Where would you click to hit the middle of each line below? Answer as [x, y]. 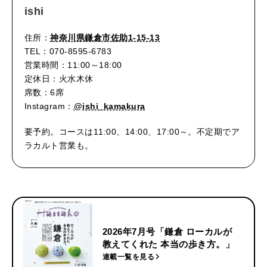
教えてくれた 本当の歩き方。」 [169, 244]
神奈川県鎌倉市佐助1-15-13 [105, 38]
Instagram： [49, 106]
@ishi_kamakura [109, 106]
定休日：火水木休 [59, 79]
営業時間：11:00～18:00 [73, 65]
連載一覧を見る [129, 257]
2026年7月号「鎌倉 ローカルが [167, 231]
